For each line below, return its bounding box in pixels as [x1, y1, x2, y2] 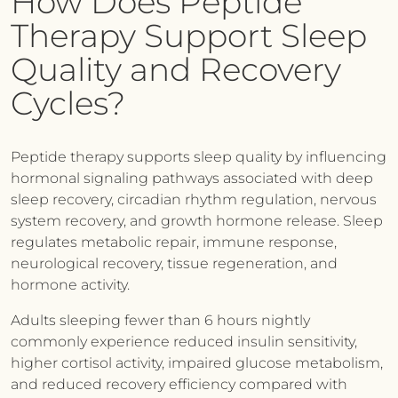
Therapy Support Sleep [11, 16, 367, 55]
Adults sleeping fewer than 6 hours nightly [11, 312, 310, 329]
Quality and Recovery [11, 50, 341, 89]
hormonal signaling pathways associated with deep [11, 170, 373, 187]
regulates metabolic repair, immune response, [11, 234, 337, 251]
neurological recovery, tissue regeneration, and [11, 255, 338, 272]
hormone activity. [11, 276, 130, 293]
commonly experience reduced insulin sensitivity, [11, 333, 357, 350]
